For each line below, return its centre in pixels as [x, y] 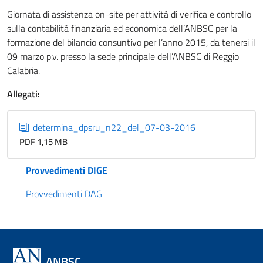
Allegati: [23, 94]
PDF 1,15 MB [43, 142]
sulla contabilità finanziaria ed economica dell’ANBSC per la [122, 28]
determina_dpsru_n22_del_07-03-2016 [113, 127]
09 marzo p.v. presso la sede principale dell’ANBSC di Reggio [123, 56]
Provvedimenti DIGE [67, 170]
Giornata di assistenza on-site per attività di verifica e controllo [129, 14]
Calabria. [23, 70]
